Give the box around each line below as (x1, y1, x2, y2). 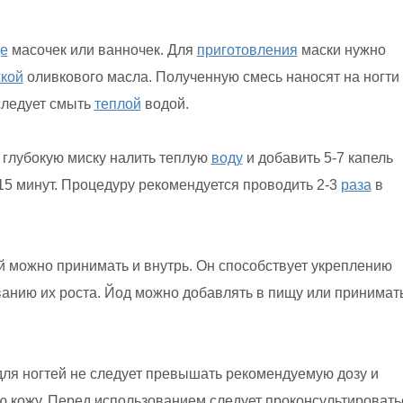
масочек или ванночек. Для (7, 42, 197, 58)
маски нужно (297, 42, 386, 58)
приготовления (196, 42, 298, 58)
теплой (94, 96, 141, 112)
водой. (140, 96, 189, 112)
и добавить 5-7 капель (242, 150, 393, 166)
